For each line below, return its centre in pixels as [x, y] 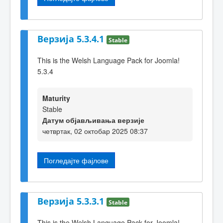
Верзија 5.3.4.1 [72, 39]
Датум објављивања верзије [93, 120]
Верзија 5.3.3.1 [72, 201]
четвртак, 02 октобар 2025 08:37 [95, 131]
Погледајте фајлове [76, 161]
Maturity [56, 98]
